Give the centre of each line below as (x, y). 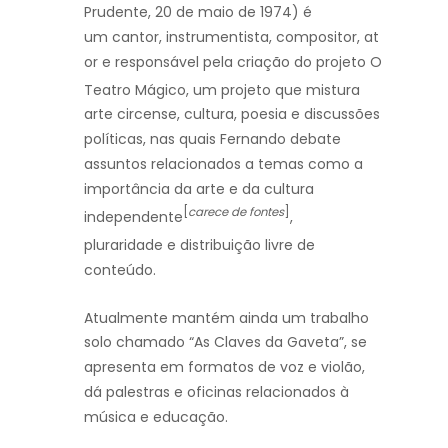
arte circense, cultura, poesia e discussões (232, 114)
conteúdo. (120, 269)
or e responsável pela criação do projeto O (233, 61)
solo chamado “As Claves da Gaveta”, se (225, 342)
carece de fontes (236, 212)
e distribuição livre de (241, 244)
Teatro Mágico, (138, 89)
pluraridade (125, 244)
